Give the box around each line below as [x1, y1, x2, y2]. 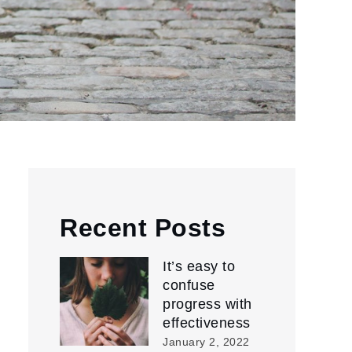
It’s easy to [163, 258, 235, 274]
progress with [163, 296, 252, 312]
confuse [163, 277, 215, 293]
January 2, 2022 [163, 335, 250, 348]
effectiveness [163, 315, 251, 331]
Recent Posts [60, 214, 225, 242]
